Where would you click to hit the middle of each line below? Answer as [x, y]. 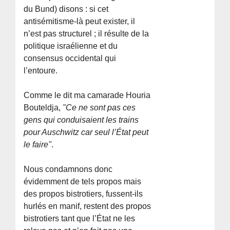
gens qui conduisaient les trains [81, 120]
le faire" [38, 144]
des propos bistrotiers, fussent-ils [83, 194]
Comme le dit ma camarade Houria [87, 95]
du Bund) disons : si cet [66, 9]
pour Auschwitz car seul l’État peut [86, 132]
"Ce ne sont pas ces [98, 107]
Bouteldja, [42, 107]
